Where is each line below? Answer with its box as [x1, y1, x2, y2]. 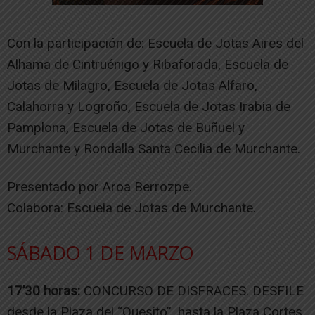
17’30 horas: [7, 282, 80, 299]
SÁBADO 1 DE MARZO [7, 239, 194, 266]
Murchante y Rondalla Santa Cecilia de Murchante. [7, 140, 300, 157]
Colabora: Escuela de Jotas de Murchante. [7, 199, 256, 216]
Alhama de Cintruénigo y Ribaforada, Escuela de [7, 56, 288, 72]
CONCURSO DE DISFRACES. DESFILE [80, 282, 304, 299]
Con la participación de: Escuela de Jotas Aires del [7, 34, 304, 51]
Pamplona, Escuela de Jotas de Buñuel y [7, 119, 245, 136]
